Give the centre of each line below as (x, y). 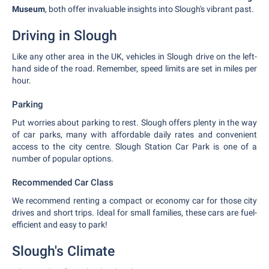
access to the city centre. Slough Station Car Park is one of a (134, 147)
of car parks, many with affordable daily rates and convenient (134, 134)
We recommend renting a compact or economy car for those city (134, 201)
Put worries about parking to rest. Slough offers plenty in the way (134, 122)
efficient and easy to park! (60, 225)
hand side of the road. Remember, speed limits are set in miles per (134, 68)
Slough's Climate (63, 251)
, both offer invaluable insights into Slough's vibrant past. (150, 9)
